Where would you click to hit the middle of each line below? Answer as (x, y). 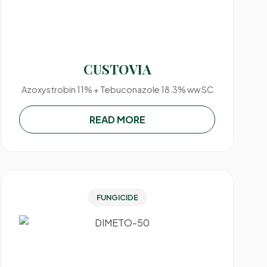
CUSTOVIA (117, 69)
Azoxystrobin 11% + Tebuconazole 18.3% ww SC (117, 89)
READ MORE (117, 119)
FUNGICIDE (117, 197)
